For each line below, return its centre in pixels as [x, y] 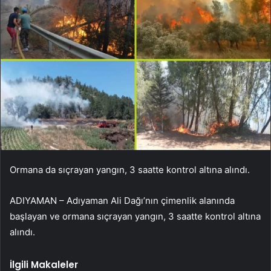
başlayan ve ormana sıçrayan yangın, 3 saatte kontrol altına [135, 216]
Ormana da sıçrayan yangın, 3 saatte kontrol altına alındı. [130, 169]
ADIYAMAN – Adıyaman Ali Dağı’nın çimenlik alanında [122, 200]
